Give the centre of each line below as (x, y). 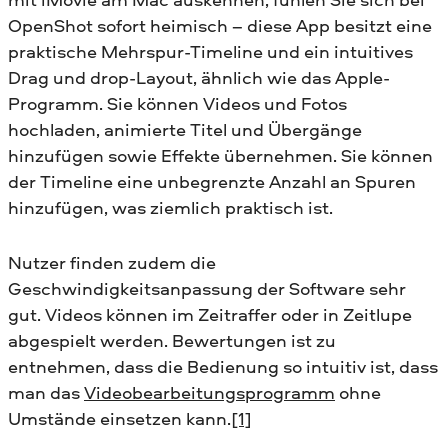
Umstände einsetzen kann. (119, 419)
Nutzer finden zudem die (112, 263)
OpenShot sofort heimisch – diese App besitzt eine (220, 26)
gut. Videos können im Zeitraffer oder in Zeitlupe (210, 315)
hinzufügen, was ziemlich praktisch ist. (170, 208)
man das (46, 393)
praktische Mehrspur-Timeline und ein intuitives (210, 52)
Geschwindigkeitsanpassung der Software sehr (207, 289)
